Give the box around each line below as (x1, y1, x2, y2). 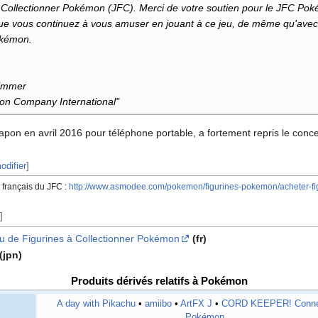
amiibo (145, 299, 172, 309)
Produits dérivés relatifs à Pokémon (70, 275, 248, 287)
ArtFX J (180, 299, 212, 309)
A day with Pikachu (57, 299, 136, 309)
